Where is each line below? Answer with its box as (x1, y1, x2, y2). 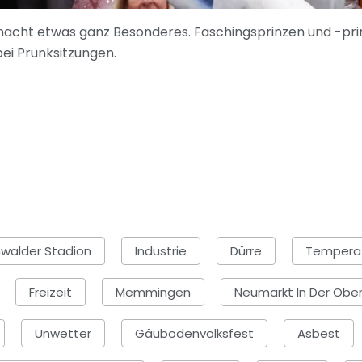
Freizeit (29, 283, 72, 301)
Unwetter (35, 324, 91, 342)
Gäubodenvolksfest (135, 324, 254, 342)
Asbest (297, 324, 340, 342)
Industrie (134, 242, 187, 259)
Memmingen (116, 283, 191, 301)
